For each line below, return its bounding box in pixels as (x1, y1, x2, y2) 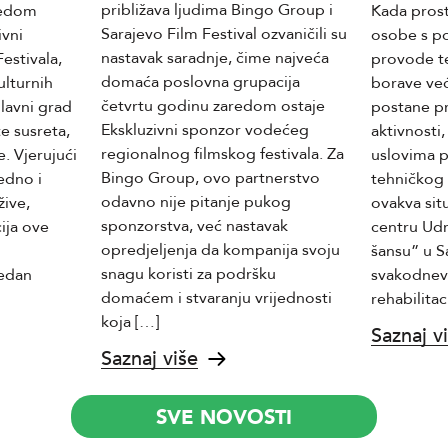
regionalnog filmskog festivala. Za (101, 143, 344, 165)
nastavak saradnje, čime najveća (101, 47, 329, 69)
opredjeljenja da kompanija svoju (101, 239, 340, 261)
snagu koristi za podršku (101, 263, 276, 285)
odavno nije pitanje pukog (101, 191, 291, 213)
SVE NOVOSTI (156, 404, 292, 431)
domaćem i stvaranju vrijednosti (101, 287, 332, 309)
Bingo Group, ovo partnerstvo (101, 167, 320, 189)
